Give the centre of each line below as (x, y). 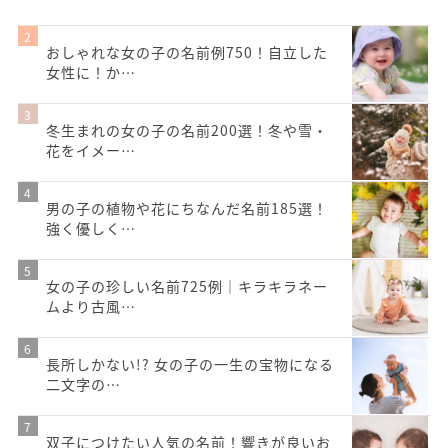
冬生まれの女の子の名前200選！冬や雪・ (187, 130)
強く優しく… (91, 228)
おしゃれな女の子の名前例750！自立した (187, 52)
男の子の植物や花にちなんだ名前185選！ (187, 208)
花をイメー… (91, 150)
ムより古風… (91, 306)
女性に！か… (91, 72)
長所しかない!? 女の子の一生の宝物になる (190, 364)
